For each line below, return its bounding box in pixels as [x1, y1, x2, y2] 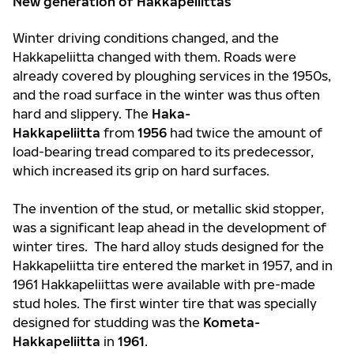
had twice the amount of [167, 125, 322, 141]
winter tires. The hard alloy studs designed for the [13, 239, 324, 254]
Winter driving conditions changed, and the [13, 30, 279, 46]
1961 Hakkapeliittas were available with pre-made [13, 277, 315, 292]
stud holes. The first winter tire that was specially [13, 296, 317, 311]
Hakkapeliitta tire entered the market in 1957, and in [13, 258, 333, 273]
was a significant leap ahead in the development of [13, 220, 326, 235]
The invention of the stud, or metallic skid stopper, [13, 201, 324, 217]
